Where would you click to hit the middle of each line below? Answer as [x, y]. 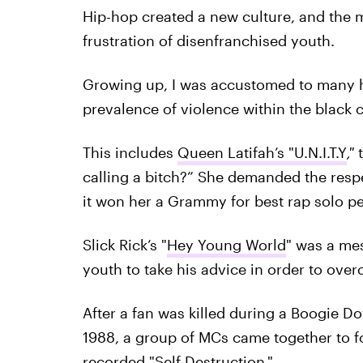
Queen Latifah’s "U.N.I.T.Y [262, 152]
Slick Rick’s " [124, 245]
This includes [130, 152]
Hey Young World [226, 245]
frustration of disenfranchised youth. [208, 41]
